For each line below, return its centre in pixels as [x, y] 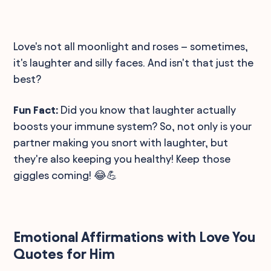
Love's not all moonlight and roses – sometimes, [131, 46]
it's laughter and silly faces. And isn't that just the [134, 62]
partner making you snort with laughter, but [121, 142]
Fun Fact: [36, 109]
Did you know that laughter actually [147, 109]
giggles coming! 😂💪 [66, 175]
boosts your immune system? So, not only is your [133, 126]
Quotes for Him [64, 254]
